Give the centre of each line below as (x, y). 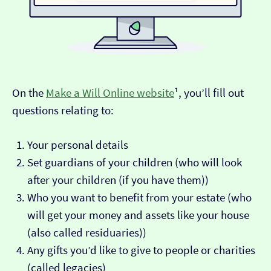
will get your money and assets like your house (138, 215)
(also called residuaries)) (87, 233)
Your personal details (78, 145)
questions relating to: (63, 111)
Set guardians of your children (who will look (135, 163)
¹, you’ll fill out (209, 93)
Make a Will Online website (110, 93)
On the (29, 93)
